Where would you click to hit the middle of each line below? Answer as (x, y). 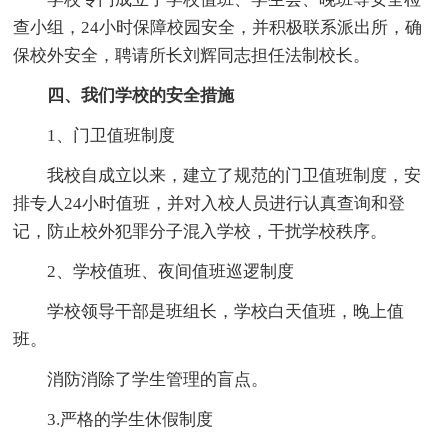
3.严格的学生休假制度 (130, 420)
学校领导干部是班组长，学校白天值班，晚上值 (226, 312)
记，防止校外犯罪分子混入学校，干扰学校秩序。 (200, 232)
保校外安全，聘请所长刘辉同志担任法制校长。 (192, 56)
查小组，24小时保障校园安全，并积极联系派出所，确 (218, 28)
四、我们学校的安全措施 (141, 96)
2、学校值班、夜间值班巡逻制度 (171, 272)
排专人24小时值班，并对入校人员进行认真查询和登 (209, 204)
